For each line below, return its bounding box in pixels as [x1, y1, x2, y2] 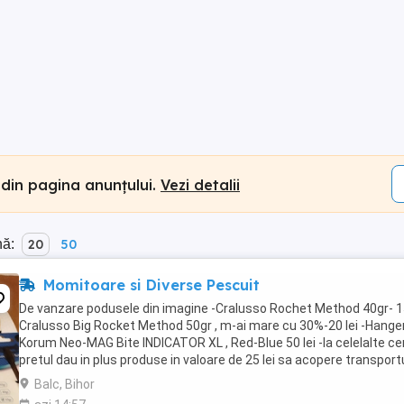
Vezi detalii [161, 175, 240, 194]
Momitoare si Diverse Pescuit [39, 276, 260, 294]
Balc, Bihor [34, 377, 95, 391]
